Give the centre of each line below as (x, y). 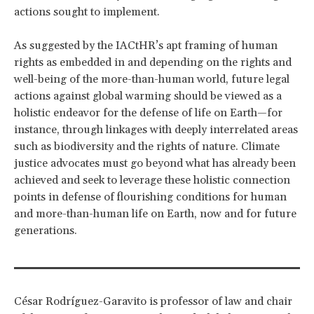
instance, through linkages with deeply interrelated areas (156, 129)
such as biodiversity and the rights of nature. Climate (147, 146)
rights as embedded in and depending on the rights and (153, 62)
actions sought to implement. (88, 12)
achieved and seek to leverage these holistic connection (152, 180)
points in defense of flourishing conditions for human (150, 197)
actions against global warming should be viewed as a (148, 96)
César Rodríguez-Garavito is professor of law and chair (153, 301)
